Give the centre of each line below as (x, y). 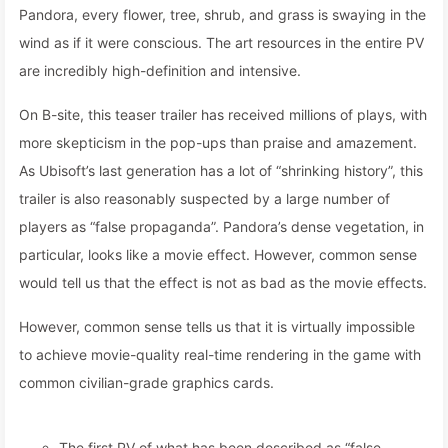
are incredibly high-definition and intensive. (160, 70)
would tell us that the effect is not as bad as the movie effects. (223, 282)
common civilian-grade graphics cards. (146, 382)
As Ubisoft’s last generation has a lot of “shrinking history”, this (221, 170)
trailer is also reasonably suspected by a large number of (204, 198)
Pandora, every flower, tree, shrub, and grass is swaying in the (222, 14)
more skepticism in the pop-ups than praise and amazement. (218, 142)
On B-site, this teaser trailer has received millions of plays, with (223, 114)
